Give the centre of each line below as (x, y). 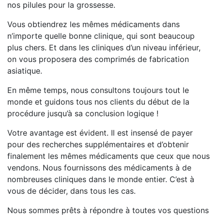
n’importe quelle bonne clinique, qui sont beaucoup (101, 36)
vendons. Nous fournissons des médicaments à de (99, 168)
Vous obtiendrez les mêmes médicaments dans (93, 24)
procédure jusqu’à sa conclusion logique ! (83, 114)
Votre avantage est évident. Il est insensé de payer (100, 133)
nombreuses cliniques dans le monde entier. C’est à (101, 179)
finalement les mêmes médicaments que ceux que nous (108, 156)
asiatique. (25, 71)
